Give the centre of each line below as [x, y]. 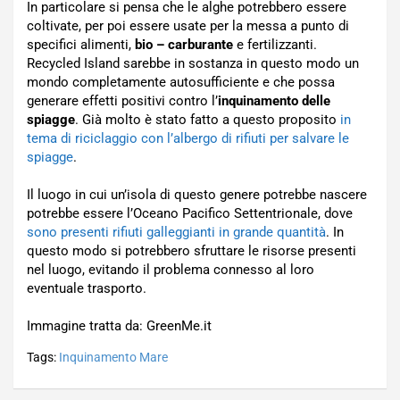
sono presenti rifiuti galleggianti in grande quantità [176, 232]
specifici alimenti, [81, 45]
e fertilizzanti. [275, 45]
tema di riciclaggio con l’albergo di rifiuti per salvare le [188, 138]
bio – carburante [184, 45]
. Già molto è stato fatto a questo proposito [208, 120]
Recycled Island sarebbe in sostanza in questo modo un [193, 63]
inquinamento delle [274, 101]
